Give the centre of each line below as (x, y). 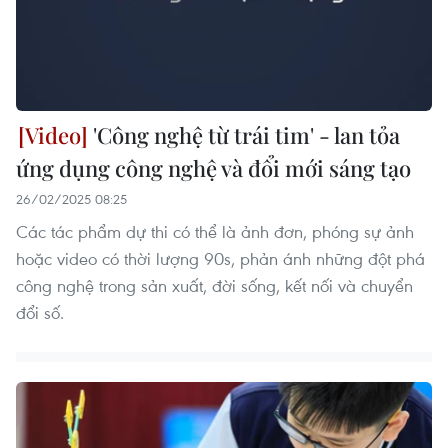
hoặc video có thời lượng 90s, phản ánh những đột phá (220, 258)
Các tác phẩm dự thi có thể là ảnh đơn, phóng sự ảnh (215, 231)
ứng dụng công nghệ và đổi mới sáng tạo (213, 167)
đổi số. (40, 312)
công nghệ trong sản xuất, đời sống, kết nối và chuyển (214, 285)
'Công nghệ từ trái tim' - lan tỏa (244, 134)
